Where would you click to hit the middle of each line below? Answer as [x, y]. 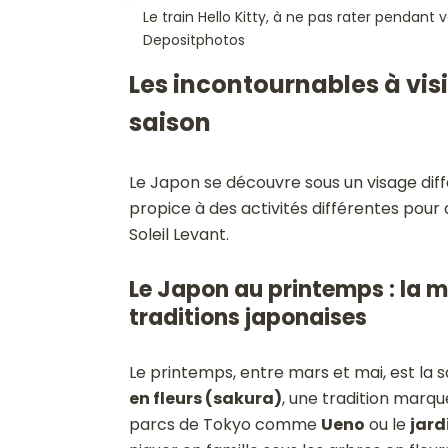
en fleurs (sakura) [205, 399]
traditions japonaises [247, 318]
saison [169, 123]
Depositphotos [193, 40]
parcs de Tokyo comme [224, 425]
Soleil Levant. [178, 235]
